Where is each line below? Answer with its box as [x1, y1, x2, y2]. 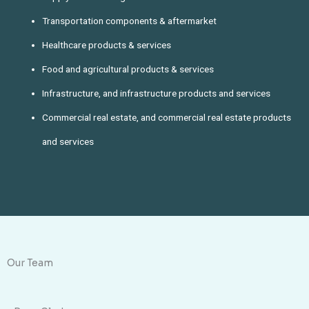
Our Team [7, 257, 53, 270]
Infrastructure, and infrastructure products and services [42, 87, 271, 99]
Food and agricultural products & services [42, 63, 215, 74]
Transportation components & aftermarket [42, 14, 217, 26]
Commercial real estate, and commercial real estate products [42, 111, 292, 123]
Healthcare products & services [42, 39, 172, 50]
